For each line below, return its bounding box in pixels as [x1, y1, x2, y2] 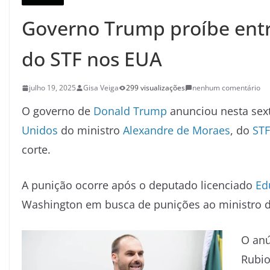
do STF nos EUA [22, 46, 162, 72]
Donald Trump [93, 104, 167, 118]
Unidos [22, 123, 58, 137]
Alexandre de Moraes [123, 123, 230, 137]
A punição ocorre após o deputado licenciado [22, 178, 256, 192]
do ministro [58, 123, 123, 137]
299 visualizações [126, 83, 185, 93]
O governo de [22, 104, 93, 118]
